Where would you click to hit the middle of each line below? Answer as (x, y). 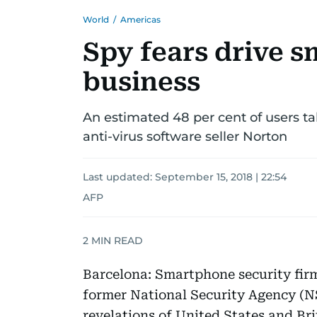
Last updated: (119, 177)
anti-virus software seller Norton (185, 137)
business (142, 82)
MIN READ (116, 240)
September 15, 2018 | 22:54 (221, 177)
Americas (140, 19)
